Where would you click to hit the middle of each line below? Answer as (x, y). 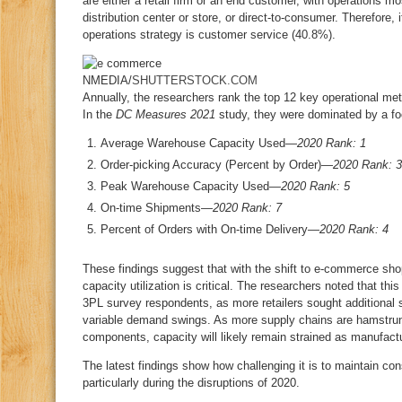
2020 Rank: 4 (354, 229)
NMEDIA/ (107, 80)
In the (99, 114)
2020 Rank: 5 (315, 186)
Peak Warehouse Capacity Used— (191, 186)
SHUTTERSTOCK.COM (195, 80)
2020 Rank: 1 (332, 143)
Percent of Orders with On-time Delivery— (210, 229)
